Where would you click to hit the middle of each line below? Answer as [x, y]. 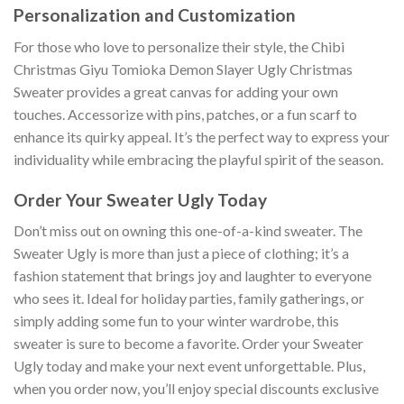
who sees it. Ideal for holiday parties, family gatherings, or [189, 298]
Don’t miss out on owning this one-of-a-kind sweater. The [188, 231]
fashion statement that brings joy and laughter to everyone [193, 276]
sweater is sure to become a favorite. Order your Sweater [188, 344]
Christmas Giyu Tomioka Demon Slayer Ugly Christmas [183, 69]
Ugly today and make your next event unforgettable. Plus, [189, 366]
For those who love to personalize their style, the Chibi [179, 46]
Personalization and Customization [155, 15]
